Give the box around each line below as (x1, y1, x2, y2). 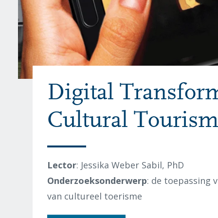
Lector (47, 159, 76, 171)
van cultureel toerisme (47, 190, 142, 202)
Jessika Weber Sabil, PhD (81, 159, 184, 171)
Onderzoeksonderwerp (47, 175, 147, 187)
